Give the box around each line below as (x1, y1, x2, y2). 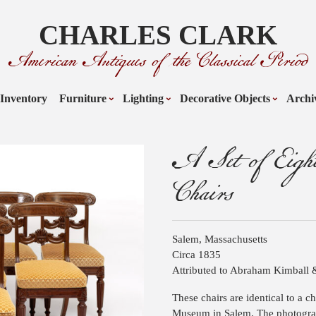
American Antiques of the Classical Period (8, 51, 308, 72)
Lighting (123, 92, 164, 104)
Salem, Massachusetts (172, 233, 268, 245)
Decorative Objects (180, 92, 270, 104)
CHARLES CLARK (39, 20, 277, 50)
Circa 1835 (172, 249, 221, 260)
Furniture (59, 92, 107, 104)
